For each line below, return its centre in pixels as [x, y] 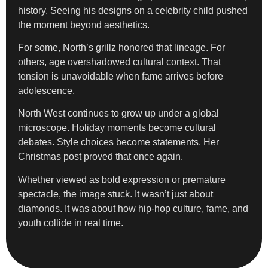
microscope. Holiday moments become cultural [117, 128]
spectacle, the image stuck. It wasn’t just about [115, 194]
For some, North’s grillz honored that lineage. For [121, 47]
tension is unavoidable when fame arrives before [121, 76]
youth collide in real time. [71, 223]
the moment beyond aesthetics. [84, 25]
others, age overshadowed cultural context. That [119, 62]
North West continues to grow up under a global [118, 114]
